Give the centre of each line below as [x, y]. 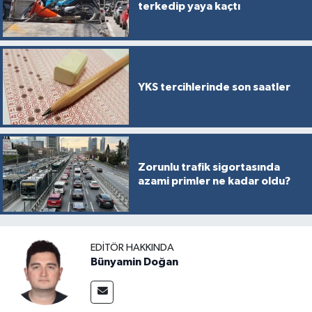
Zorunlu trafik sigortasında [209, 167]
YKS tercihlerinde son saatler [214, 87]
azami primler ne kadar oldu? [214, 181]
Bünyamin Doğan [134, 262]
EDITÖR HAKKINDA [132, 247]
